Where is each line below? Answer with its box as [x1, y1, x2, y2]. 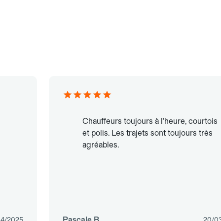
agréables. [82, 140, 119, 150]
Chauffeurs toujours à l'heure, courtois [82, 116, 218, 126]
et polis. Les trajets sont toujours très [82, 128, 213, 138]
